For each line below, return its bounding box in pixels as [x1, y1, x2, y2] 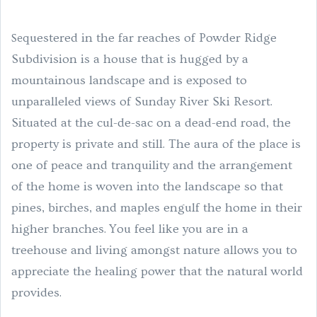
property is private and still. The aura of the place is [11, 136, 301, 151]
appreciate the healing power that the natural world [11, 263, 303, 279]
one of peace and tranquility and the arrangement [11, 157, 292, 173]
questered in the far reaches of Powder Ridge [23, 30, 277, 45]
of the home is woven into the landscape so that [11, 178, 283, 194]
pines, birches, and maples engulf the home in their [11, 200, 302, 215]
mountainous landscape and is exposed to [11, 72, 247, 88]
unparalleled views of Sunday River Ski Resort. [11, 93, 272, 109]
